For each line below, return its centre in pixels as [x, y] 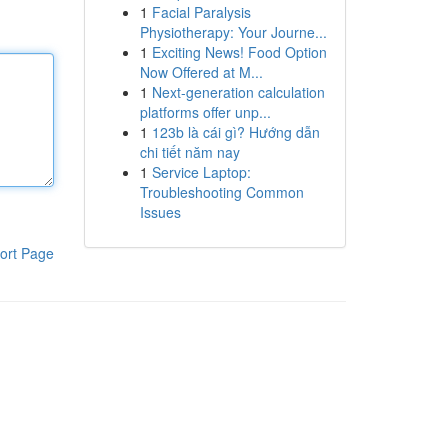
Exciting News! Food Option [239, 52]
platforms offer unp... [205, 112]
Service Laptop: [201, 172]
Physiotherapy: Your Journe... [233, 32]
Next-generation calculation [238, 92]
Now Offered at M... [201, 72]
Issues [160, 212]
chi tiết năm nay [189, 152]
